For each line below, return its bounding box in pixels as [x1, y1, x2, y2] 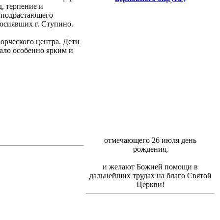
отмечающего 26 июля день [104, 136, 196, 145]
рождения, [133, 145, 168, 154]
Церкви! [136, 180, 165, 189]
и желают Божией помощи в [103, 163, 198, 171]
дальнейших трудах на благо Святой [89, 171, 212, 180]
